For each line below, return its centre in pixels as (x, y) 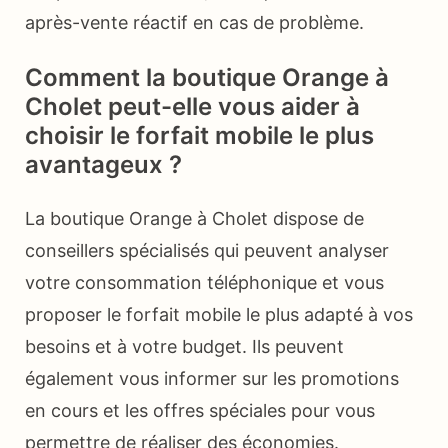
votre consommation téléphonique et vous (204, 283)
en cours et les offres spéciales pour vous (200, 411)
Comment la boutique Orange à (207, 78)
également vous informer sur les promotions (212, 379)
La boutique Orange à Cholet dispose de (194, 219)
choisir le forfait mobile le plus (199, 136)
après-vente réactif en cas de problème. (194, 23)
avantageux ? (103, 165)
